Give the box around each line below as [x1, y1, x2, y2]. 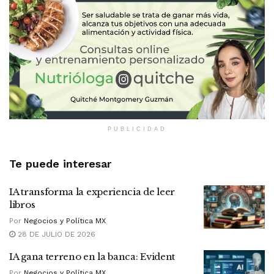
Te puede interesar [9, 157, 111, 170]
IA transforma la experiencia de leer [9, 185, 176, 198]
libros [9, 198, 35, 210]
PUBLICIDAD [107, 125, 167, 132]
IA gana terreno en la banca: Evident [9, 250, 176, 262]
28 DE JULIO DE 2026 [15, 229, 95, 239]
